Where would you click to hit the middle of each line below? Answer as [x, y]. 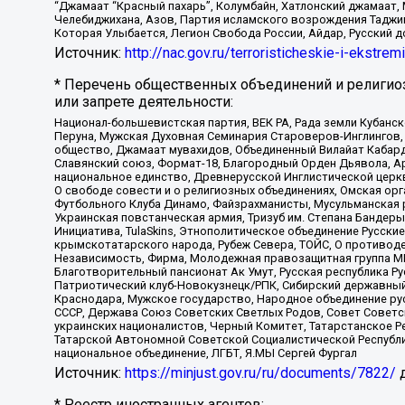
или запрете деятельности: [144, 101]
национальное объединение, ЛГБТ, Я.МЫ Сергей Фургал [206, 353]
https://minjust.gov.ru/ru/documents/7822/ [260, 373]
